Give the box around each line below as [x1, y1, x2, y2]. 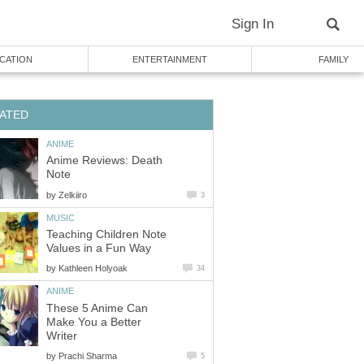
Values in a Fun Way [46, 242, 151, 255]
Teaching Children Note [46, 228, 167, 241]
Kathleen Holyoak [58, 263, 128, 274]
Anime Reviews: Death [46, 154, 162, 167]
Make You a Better [46, 315, 141, 328]
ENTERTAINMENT [132, 54, 207, 64]
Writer [46, 329, 77, 342]
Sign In [232, 16, 274, 32]
